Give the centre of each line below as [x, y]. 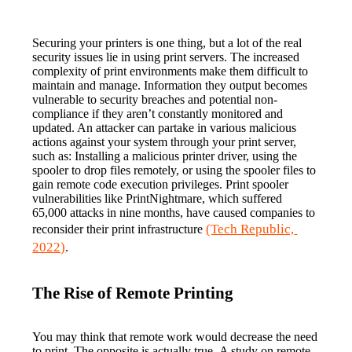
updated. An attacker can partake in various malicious [165, 127]
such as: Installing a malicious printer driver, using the [165, 156]
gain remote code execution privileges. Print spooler [161, 184]
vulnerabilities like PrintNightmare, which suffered [158, 198]
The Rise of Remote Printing [133, 293]
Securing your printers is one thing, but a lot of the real [167, 42]
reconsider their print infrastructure [119, 229]
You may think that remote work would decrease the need [175, 337]
